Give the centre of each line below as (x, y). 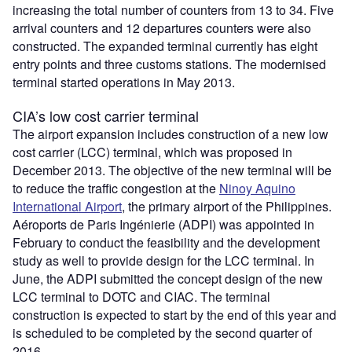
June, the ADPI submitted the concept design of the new (168, 278)
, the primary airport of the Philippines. (227, 206)
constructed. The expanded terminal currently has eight (165, 46)
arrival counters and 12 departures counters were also (162, 27)
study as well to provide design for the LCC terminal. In (163, 260)
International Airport (67, 206)
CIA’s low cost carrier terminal (106, 115)
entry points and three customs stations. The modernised (169, 64)
